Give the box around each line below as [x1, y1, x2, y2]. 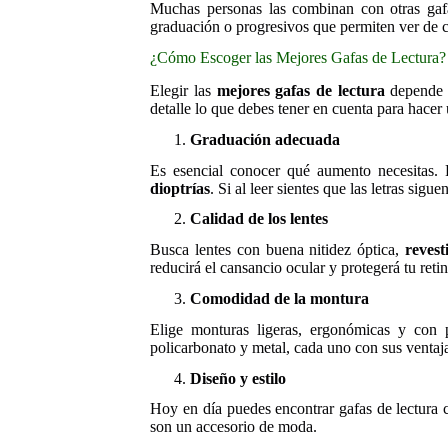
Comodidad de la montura [190, 290, 370, 307]
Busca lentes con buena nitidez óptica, [150, 241, 405, 259]
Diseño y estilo [190, 369, 287, 387]
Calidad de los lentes [190, 210, 329, 228]
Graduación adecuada [190, 130, 341, 148]
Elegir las [150, 82, 217, 100]
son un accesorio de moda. [150, 418, 318, 436]
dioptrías [150, 179, 211, 197]
